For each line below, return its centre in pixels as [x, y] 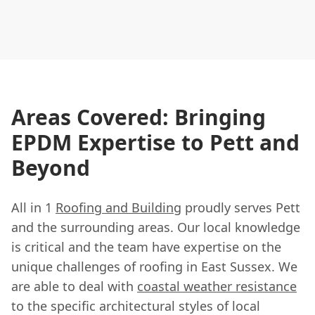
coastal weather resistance [217, 286]
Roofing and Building [118, 207]
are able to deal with [74, 286]
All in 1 [33, 207]
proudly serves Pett [241, 207]
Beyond [51, 167]
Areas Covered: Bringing [139, 117]
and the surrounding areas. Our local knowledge [156, 227]
